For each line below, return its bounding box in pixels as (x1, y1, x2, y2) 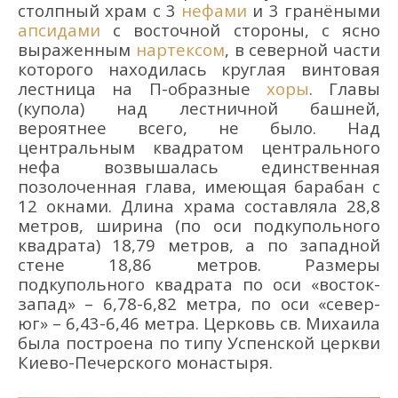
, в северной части (224, 38, 380, 60)
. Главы (308, 77, 380, 99)
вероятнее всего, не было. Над (18, 116, 380, 139)
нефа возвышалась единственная (18, 155, 380, 178)
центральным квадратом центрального (18, 136, 380, 158)
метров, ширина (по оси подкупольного (18, 214, 380, 236)
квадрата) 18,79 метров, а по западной (18, 234, 380, 256)
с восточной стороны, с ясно (100, 19, 380, 41)
